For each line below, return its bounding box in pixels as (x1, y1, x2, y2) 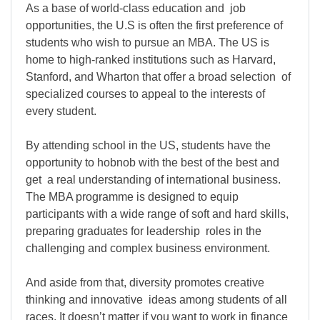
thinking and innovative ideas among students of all (26, 294, 287, 306)
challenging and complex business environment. (26, 242, 270, 255)
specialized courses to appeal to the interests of (26, 88, 265, 101)
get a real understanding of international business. (26, 174, 281, 186)
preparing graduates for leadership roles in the (26, 225, 261, 238)
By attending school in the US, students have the (26, 139, 271, 152)
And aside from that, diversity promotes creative (26, 276, 264, 289)
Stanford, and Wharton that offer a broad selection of (26, 71, 291, 84)
